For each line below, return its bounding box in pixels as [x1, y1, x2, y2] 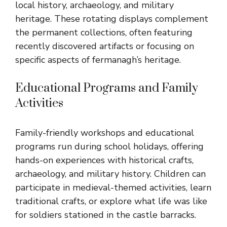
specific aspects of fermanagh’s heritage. [15, 54, 181, 66]
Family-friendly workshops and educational [15, 127, 194, 139]
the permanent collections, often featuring [15, 26, 193, 39]
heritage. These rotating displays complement [15, 13, 208, 25]
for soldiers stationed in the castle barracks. [15, 209, 196, 221]
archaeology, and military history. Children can [15, 168, 206, 180]
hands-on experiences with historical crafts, [15, 154, 194, 167]
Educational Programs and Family [15, 81, 198, 96]
